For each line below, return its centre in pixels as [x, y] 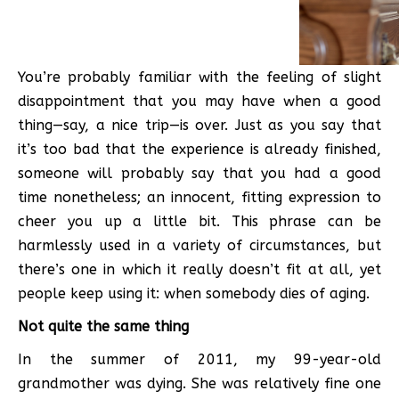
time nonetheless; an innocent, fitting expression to [199, 197]
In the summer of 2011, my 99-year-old [199, 359]
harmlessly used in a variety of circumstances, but [199, 245]
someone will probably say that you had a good [199, 173]
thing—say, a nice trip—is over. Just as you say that [199, 125]
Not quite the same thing [103, 326]
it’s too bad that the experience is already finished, [199, 149]
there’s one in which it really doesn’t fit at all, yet [199, 269]
